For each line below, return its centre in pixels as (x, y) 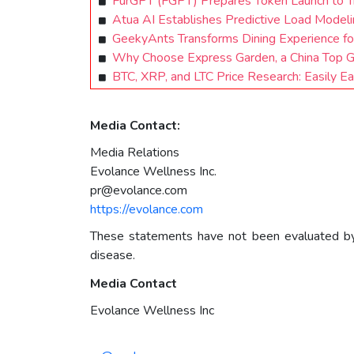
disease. (113, 256)
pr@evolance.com (139, 191)
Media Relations (135, 153)
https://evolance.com (147, 210)
